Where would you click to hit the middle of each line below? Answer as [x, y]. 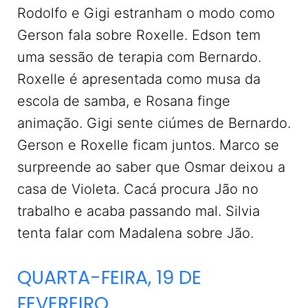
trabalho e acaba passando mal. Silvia [139, 211]
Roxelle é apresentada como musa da [139, 79]
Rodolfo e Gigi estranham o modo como [146, 13]
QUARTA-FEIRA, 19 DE [109, 278]
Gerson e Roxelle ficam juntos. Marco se [148, 145]
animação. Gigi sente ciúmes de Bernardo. [154, 123]
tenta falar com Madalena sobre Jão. [137, 233]
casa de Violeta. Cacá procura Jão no [138, 189]
